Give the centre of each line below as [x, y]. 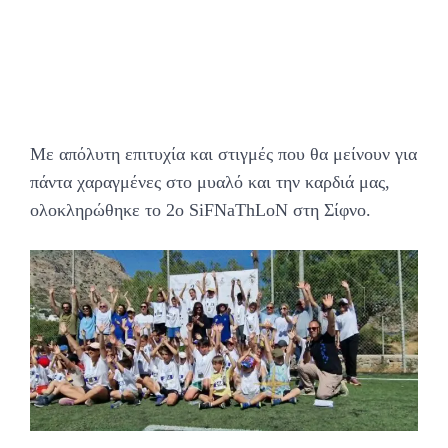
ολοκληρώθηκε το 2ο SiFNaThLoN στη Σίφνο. [200, 210]
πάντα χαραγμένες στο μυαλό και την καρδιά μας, [210, 182]
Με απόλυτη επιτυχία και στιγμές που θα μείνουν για [223, 154]
